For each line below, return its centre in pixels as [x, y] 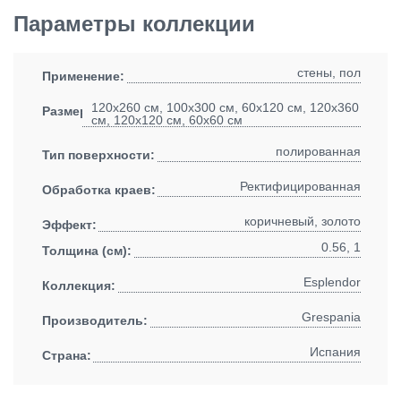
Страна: [67, 356]
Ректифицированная [300, 187]
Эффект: [69, 225]
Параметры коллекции [134, 24]
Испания [335, 352]
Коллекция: [79, 286]
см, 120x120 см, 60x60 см [167, 120]
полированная [318, 152]
